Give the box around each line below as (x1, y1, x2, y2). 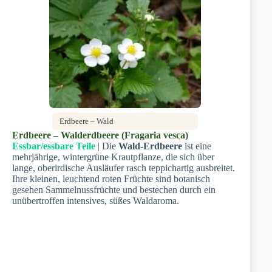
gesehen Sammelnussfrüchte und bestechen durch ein (12, 184, 216, 195)
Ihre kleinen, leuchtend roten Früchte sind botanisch (12, 173, 210, 184)
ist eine (182, 140, 211, 151)
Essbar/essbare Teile (12, 140, 95, 151)
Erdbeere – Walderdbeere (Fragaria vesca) (12, 129, 188, 140)
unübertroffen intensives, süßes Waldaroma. (12, 195, 179, 206)
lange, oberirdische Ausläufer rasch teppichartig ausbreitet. (12, 162, 235, 173)
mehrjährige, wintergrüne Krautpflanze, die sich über (12, 151, 214, 162)
